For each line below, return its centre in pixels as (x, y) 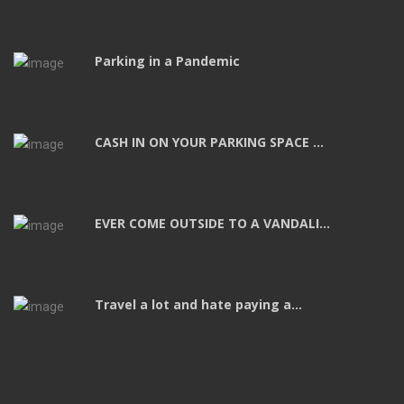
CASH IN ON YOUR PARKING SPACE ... (209, 142)
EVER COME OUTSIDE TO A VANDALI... (212, 223)
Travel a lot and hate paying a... (198, 304)
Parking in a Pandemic (167, 60)
